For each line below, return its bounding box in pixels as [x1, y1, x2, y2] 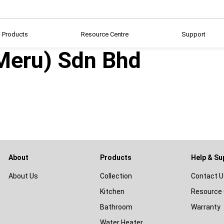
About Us [8, 172, 38, 180]
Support [181, 30, 205, 38]
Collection [99, 172, 132, 180]
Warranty [191, 203, 220, 211]
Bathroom [99, 203, 132, 211]
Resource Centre [81, 30, 128, 38]
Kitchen [99, 187, 124, 195]
